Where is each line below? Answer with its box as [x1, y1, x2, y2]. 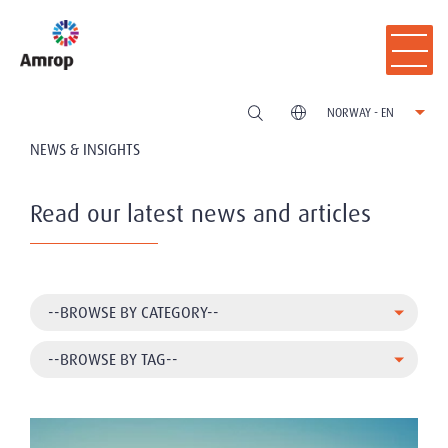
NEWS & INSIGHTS [30, 140, 140, 160]
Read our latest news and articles [30, 198, 371, 229]
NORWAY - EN [327, 104, 394, 121]
